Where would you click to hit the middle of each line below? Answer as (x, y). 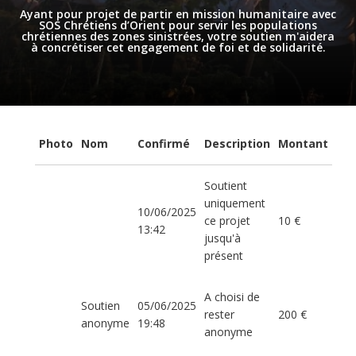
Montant (304, 144)
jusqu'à (223, 238)
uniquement (235, 203)
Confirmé (164, 144)
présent (224, 256)
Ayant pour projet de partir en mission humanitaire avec (178, 14)
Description (238, 144)
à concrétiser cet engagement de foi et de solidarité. (178, 48)
